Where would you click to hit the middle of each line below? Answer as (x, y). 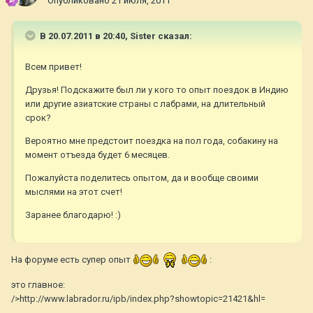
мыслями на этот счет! (74, 192)
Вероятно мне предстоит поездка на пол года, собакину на (152, 141)
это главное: (38, 285)
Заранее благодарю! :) (73, 215)
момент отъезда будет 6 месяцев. (97, 155)
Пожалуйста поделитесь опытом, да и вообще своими (142, 178)
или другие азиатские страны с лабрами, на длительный (145, 104)
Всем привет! (53, 67)
